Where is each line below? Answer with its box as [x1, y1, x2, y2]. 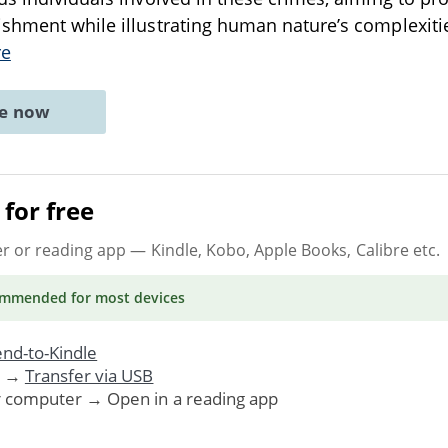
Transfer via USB [24, 363, 154, 387]
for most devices [66, 287, 186, 307]
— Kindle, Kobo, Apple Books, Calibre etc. [126, 238, 440, 261]
